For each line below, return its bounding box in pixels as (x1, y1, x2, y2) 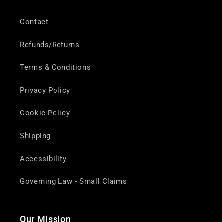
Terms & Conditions (20, 62, 91, 72)
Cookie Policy (20, 108, 70, 117)
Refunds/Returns (20, 40, 80, 49)
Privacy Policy (20, 85, 70, 95)
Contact (20, 17, 49, 26)
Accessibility (20, 154, 67, 163)
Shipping (20, 131, 51, 140)
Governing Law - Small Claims (20, 176, 127, 186)
